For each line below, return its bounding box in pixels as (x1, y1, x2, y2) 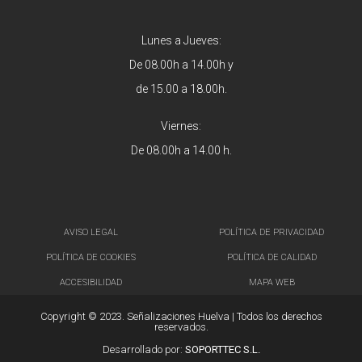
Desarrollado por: (102, 343, 185, 356)
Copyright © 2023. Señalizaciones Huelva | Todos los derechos (40, 309, 322, 322)
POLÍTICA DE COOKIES (45, 251, 136, 263)
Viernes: (161, 120, 201, 133)
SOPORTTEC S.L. (184, 343, 260, 356)
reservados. (154, 320, 208, 333)
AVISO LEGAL (63, 226, 118, 238)
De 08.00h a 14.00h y (128, 58, 234, 72)
